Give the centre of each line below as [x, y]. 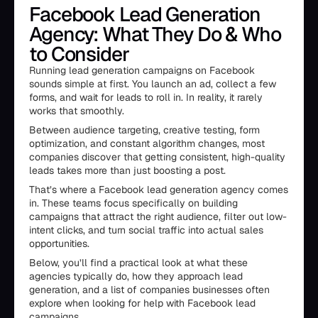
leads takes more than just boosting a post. [127, 170]
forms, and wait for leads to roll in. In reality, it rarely [146, 97]
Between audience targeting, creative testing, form [144, 130]
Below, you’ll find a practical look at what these [138, 263]
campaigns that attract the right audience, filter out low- [158, 216]
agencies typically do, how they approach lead [136, 276]
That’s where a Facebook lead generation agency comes [159, 190]
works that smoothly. [77, 111]
